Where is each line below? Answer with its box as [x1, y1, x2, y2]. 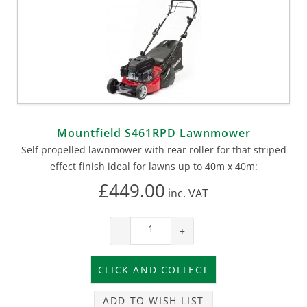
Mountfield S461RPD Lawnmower [56, 125, 251, 140]
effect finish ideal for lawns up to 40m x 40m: [49, 159, 258, 173]
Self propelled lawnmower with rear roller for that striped [21, 143, 286, 156]
